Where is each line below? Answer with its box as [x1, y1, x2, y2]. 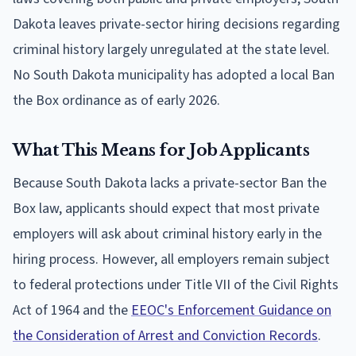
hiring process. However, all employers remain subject [13, 249, 330, 269]
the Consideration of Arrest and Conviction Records [13, 325, 318, 346]
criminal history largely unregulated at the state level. [13, 39, 330, 60]
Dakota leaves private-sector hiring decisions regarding [13, 14, 340, 34]
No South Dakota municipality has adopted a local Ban [13, 64, 335, 85]
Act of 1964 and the [13, 300, 131, 320]
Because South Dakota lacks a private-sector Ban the [13, 172, 327, 193]
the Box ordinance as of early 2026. [13, 90, 220, 110]
